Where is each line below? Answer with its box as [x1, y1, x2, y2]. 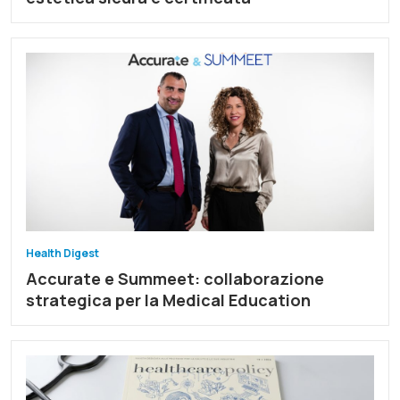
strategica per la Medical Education [26, 289, 311, 311]
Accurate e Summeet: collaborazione [26, 268, 324, 289]
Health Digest [26, 246, 99, 261]
